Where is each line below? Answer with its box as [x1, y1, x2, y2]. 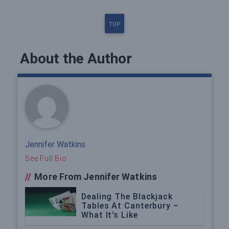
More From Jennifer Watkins [32, 171, 157, 182]
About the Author [20, 50, 132, 67]
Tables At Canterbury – [81, 201, 179, 211]
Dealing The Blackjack [81, 192, 173, 202]
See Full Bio [25, 154, 67, 163]
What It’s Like [81, 210, 138, 220]
